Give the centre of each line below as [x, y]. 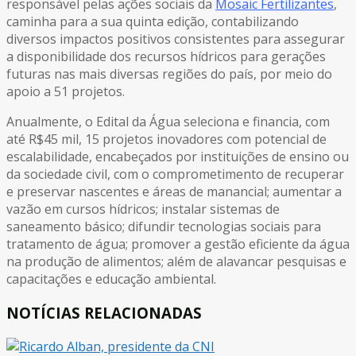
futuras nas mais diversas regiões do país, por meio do [169, 74]
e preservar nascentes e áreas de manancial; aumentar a [174, 192]
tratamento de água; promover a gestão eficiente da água [178, 244]
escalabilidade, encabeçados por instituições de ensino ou [178, 157]
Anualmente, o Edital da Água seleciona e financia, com [168, 122]
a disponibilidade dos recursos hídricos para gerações [166, 57]
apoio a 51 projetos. [66, 92]
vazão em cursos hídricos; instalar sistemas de [143, 209]
